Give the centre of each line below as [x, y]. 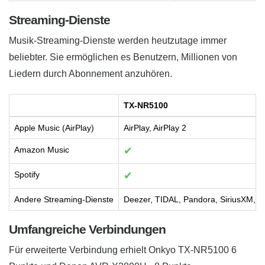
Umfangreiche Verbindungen [87, 230]
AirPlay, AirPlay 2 [155, 128]
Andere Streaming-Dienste [64, 200]
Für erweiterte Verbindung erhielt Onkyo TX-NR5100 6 [123, 250]
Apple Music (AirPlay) [54, 128]
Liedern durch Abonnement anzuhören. [91, 74]
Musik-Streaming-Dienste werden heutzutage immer [118, 41]
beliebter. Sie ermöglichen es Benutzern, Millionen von [123, 57]
